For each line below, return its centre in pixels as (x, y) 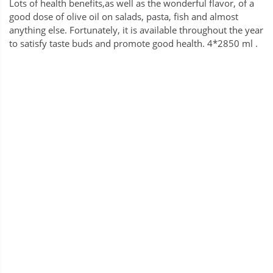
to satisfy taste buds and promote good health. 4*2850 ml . (133, 43)
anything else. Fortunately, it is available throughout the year (136, 30)
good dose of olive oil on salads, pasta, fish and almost (124, 16)
